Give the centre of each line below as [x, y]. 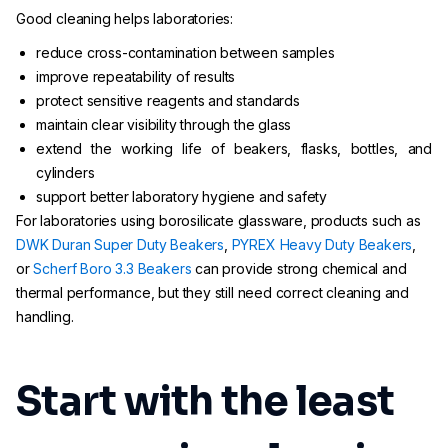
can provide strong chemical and [299, 268]
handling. [45, 316]
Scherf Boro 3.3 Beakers [112, 268]
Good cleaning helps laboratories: [125, 18]
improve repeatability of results [136, 76]
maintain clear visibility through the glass [164, 124]
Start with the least [205, 401]
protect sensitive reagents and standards [168, 100]
